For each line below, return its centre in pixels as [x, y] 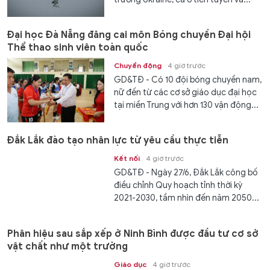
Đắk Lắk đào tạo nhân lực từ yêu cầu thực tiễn [118, 141]
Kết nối [127, 159]
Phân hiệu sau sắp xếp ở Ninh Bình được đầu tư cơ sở [133, 234]
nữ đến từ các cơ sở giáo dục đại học [186, 93]
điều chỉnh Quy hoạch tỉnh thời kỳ [178, 186]
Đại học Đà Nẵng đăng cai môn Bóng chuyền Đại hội [129, 35]
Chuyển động [138, 66]
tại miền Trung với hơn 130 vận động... [187, 105]
